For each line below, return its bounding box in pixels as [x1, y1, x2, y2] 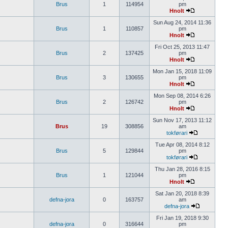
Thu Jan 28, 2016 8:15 [154, 166, 210, 172]
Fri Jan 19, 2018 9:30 [156, 215, 209, 221]
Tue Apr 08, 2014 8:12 [155, 141, 210, 148]
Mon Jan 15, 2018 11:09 [153, 68, 212, 74]
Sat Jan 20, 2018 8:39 [155, 190, 209, 196]
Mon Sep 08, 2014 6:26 [154, 93, 211, 99]
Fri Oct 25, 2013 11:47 [155, 44, 210, 50]
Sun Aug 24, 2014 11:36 [153, 19, 211, 25]
